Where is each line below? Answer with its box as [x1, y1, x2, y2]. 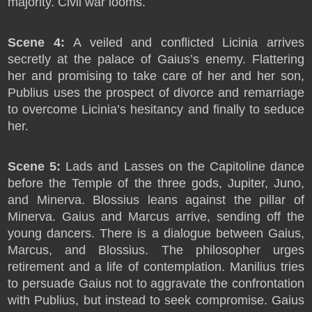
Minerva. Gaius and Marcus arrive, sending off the [8, 210, 304, 224]
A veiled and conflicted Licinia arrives [64, 36, 304, 49]
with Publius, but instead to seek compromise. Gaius [8, 293, 304, 307]
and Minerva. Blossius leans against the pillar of [8, 193, 304, 207]
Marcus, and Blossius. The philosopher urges [8, 243, 304, 257]
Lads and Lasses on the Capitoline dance [61, 159, 304, 173]
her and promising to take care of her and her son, [8, 69, 304, 83]
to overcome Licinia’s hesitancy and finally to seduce [8, 102, 304, 116]
